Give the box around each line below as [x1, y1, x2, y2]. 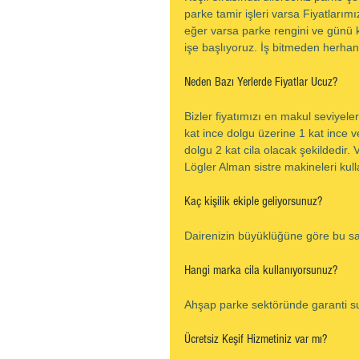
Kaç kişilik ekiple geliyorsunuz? [184, 194, 322, 208]
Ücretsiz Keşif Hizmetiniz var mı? [184, 332, 327, 346]
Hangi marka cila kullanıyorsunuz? [184, 263, 337, 277]
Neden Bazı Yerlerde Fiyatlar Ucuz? [184, 75, 337, 89]
